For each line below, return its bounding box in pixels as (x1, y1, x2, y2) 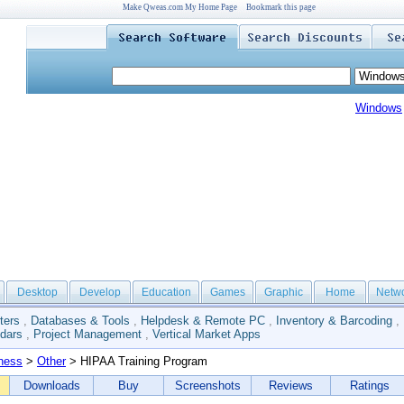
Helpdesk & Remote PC (141, 314, 265, 327)
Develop (79, 286, 121, 298)
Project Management (33, 327, 142, 341)
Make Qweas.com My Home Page (122, 3, 237, 12)
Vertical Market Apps (152, 327, 261, 341)
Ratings (349, 379, 390, 392)
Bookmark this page (245, 3, 316, 12)
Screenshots (174, 379, 241, 392)
